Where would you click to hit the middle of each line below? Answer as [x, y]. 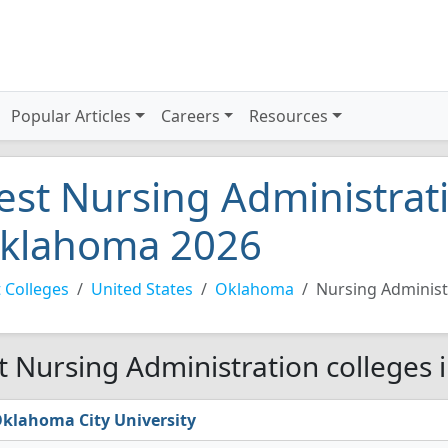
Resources [289, 116]
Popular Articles [71, 116]
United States [142, 289]
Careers [190, 116]
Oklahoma [254, 289]
